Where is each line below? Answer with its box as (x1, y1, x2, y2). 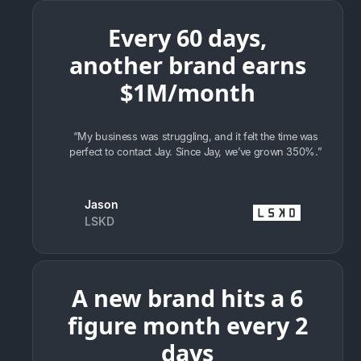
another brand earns (68, 48, 306, 81)
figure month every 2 (67, 309, 308, 341)
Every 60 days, (108, 21, 268, 53)
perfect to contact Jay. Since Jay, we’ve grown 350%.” (69, 145, 322, 158)
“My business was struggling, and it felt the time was (73, 130, 318, 143)
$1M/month (119, 76, 255, 108)
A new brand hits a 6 (72, 281, 304, 313)
